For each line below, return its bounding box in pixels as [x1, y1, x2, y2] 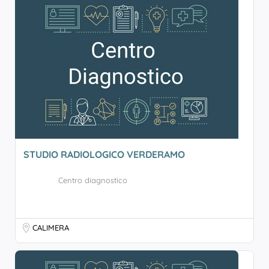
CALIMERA [32, 223, 69, 232]
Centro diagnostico [58, 175, 127, 185]
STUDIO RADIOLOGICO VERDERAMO [23, 148, 185, 160]
